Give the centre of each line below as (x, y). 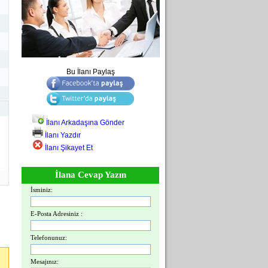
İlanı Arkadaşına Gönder (84, 123)
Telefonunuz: (49, 237)
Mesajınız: (45, 261)
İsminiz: (42, 190)
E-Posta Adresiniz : (57, 214)
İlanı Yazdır (62, 135)
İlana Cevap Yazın (90, 175)
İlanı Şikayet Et (68, 148)
